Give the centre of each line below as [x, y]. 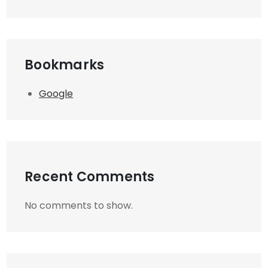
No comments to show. [79, 205]
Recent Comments [90, 176]
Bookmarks [65, 65]
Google [56, 93]
